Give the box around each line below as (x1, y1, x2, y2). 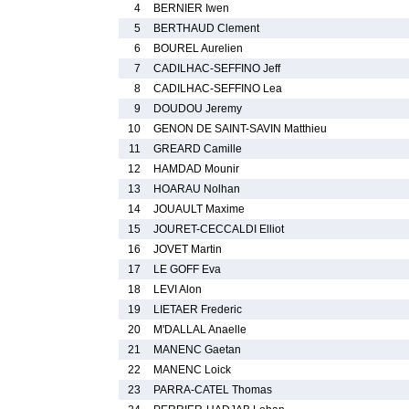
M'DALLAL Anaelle (153, 323, 246, 336)
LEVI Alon (153, 283, 202, 296)
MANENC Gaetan (153, 343, 241, 356)
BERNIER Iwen (153, 2, 229, 15)
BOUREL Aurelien (153, 42, 243, 55)
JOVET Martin (153, 243, 222, 256)
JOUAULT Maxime (153, 203, 245, 215)
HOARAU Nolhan (153, 183, 240, 195)
